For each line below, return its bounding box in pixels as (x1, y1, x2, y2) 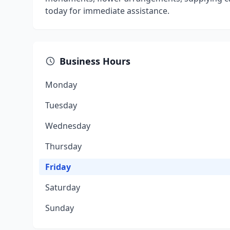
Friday (45, 161, 71, 172)
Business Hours (60, 55, 130, 67)
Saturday (45, 182, 80, 193)
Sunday (45, 202, 74, 214)
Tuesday (45, 100, 77, 111)
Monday (45, 79, 77, 90)
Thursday (45, 141, 82, 152)
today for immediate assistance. (45, 5, 169, 16)
